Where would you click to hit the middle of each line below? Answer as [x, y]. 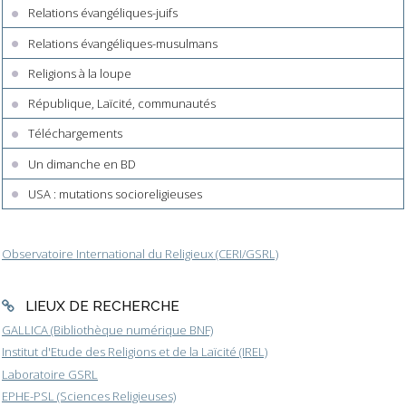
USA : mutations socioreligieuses [116, 193]
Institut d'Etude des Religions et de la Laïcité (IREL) [135, 352]
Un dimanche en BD [82, 164]
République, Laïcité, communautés [122, 104]
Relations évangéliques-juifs [103, 13]
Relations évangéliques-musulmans [123, 43]
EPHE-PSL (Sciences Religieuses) [89, 396]
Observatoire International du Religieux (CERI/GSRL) [140, 253]
